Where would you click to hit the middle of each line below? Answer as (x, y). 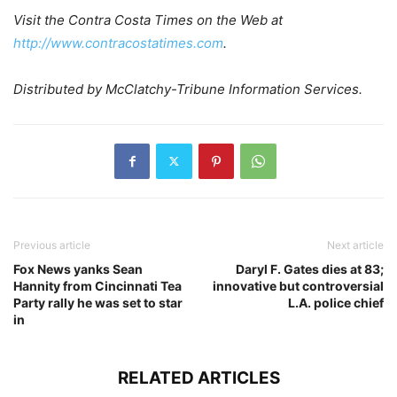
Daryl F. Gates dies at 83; (310, 269)
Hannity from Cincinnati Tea (97, 285)
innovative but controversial (298, 285)
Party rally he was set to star (98, 302)
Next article (355, 245)
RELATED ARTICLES (198, 378)
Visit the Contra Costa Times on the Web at (148, 19)
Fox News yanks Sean (78, 269)
